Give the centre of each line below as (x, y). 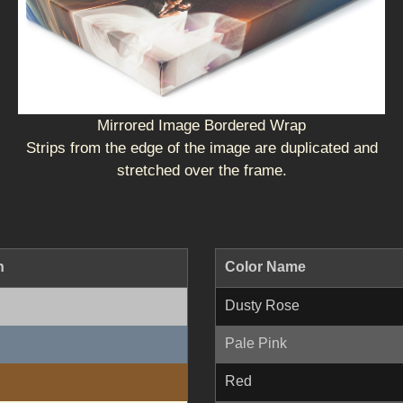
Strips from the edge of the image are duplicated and (201, 148)
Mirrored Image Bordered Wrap (201, 126)
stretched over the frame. (201, 171)
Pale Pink (256, 344)
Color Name (265, 267)
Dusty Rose (262, 306)
